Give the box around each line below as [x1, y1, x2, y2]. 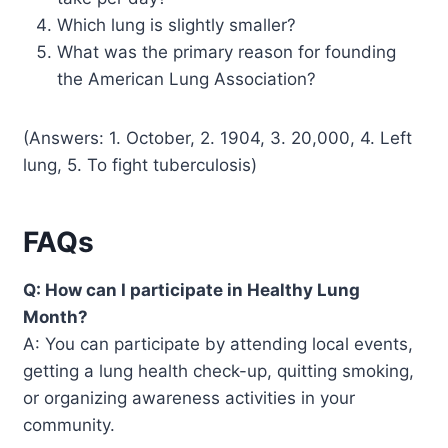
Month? [23, 306, 89, 327]
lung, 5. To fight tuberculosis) [23, 154, 258, 175]
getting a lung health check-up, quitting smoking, [23, 360, 415, 381]
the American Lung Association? [57, 68, 317, 89]
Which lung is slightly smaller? [57, 14, 297, 35]
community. [23, 414, 116, 435]
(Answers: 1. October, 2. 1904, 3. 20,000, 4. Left [23, 127, 413, 148]
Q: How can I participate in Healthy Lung [23, 279, 361, 300]
